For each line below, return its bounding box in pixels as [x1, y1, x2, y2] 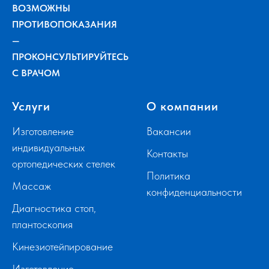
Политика [147, 169, 190, 182]
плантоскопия [12, 217, 73, 231]
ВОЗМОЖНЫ [12, 2, 70, 14]
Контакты [147, 147, 188, 160]
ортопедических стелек [12, 157, 115, 170]
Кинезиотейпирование [12, 240, 113, 253]
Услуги [12, 98, 50, 113]
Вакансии [147, 124, 191, 138]
